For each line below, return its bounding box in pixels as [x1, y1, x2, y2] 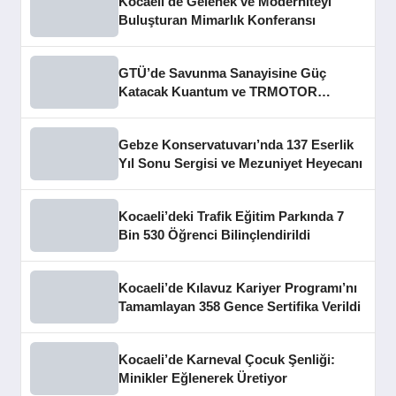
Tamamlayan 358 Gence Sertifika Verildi [118, 298, 362, 314]
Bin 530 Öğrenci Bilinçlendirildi [118, 226, 311, 242]
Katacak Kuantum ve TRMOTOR [118, 83, 318, 99]
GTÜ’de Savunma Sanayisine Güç [118, 65, 327, 80]
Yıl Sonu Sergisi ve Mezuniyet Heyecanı [118, 155, 363, 171]
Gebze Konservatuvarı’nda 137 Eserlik [118, 136, 354, 152]
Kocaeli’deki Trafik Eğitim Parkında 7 [118, 208, 345, 224]
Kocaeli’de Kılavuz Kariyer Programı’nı [118, 279, 358, 295]
